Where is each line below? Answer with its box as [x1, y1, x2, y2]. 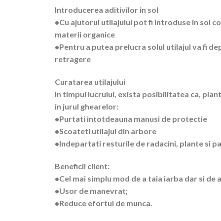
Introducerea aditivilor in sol [55, 5, 159, 15]
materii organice [55, 30, 115, 39]
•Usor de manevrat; [55, 185, 128, 195]
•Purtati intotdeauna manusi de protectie [55, 114, 208, 124]
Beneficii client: [55, 161, 110, 171]
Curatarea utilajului [55, 77, 126, 87]
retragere [55, 54, 91, 64]
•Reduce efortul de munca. [55, 198, 153, 208]
